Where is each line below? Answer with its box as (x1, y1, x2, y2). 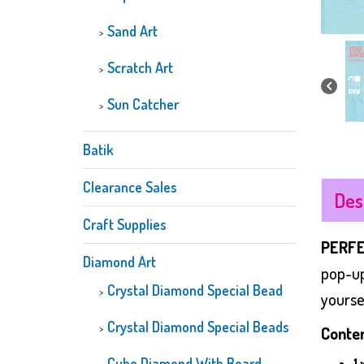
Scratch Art (107, 58, 173, 76)
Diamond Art (83, 253, 156, 271)
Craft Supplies (83, 215, 167, 233)
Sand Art (107, 22, 158, 40)
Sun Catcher (107, 95, 179, 113)
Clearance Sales (83, 178, 177, 196)
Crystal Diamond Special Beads (107, 318, 289, 336)
